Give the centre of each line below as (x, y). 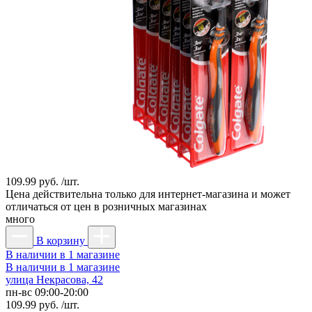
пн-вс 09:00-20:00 (47, 292)
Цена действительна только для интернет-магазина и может (148, 194)
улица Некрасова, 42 (54, 279)
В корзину (61, 240)
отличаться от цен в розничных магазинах (106, 206)
